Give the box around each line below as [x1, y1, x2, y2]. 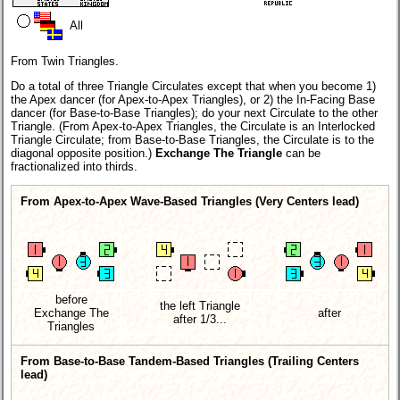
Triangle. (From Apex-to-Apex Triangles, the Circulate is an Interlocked [11, 119, 375, 133]
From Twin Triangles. [11, 54, 119, 68]
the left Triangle [159, 299, 240, 313]
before [54, 293, 87, 307]
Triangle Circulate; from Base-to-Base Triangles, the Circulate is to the [11, 132, 374, 146]
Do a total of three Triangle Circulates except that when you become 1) [11, 79, 376, 93]
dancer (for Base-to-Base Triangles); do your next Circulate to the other [11, 105, 378, 120]
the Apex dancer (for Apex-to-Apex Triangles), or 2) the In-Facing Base [11, 92, 375, 106]
